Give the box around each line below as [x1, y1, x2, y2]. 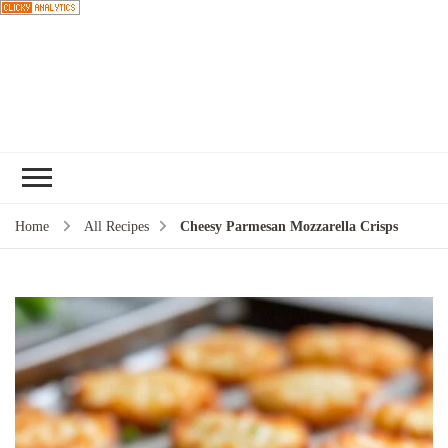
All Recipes [84, 219, 149, 235]
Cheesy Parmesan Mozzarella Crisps [180, 219, 398, 235]
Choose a [224, 131, 357, 172]
